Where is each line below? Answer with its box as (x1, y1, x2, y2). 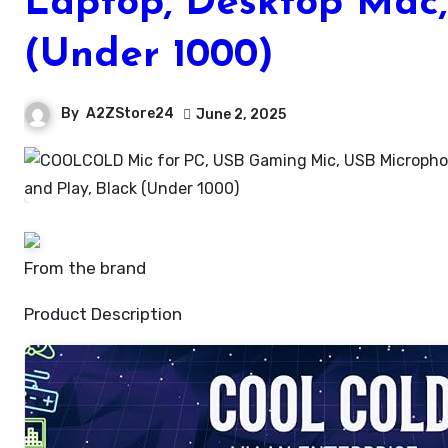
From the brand (33, 258, 146, 278)
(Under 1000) (24, 36, 274, 76)
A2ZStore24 (86, 105, 174, 123)
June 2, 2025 (196, 105, 286, 123)
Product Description (24, 304, 182, 324)
